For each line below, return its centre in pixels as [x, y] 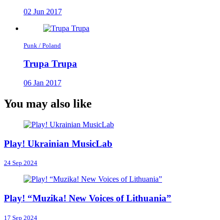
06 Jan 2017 [42, 83]
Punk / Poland [42, 45]
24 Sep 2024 [21, 163]
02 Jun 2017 [43, 11]
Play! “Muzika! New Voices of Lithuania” [88, 198]
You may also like [48, 103]
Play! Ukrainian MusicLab [58, 143]
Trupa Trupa [50, 64]
